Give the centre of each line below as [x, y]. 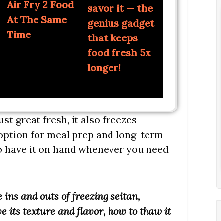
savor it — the [120, 8]
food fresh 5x [119, 53]
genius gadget [121, 23]
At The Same [37, 20]
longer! [104, 68]
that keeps [112, 38]
